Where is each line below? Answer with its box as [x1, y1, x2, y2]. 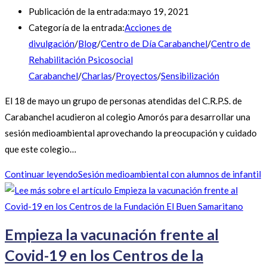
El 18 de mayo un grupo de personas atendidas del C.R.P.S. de [5, 95, 242, 106]
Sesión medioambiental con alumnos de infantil [78, 168, 261, 179]
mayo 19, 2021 [130, 5, 189, 17]
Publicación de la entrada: [29, 5, 130, 17]
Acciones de [125, 21, 172, 33]
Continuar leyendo [5, 168, 78, 179]
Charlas [82, 70, 112, 81]
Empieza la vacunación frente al [5, 225, 219, 244]
